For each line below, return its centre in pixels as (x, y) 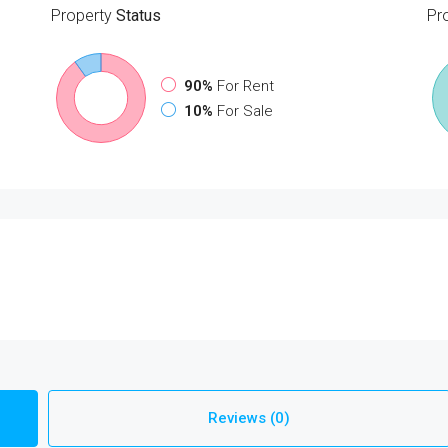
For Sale (244, 111)
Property (81, 15)
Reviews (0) (249, 418)
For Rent (245, 86)
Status (136, 15)
